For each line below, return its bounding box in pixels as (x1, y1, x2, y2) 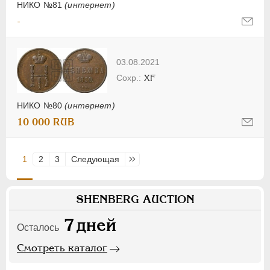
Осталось (17, 222, 59, 233)
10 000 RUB (17, 116, 75, 128)
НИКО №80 (17, 101, 65, 111)
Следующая (71, 154, 119, 165)
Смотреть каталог (17, 242, 107, 254)
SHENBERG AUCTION (75, 193, 195, 206)
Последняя (131, 154, 175, 165)
